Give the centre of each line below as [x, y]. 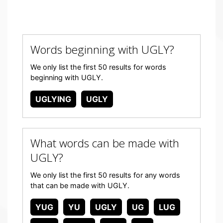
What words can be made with [105, 143]
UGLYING [53, 99]
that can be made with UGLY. [80, 185]
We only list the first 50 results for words [98, 67]
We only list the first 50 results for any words [105, 175]
